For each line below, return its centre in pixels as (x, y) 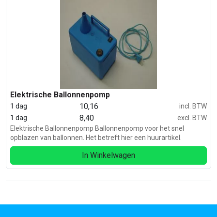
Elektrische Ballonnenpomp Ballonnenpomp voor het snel (97, 128)
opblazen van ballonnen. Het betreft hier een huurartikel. (96, 137)
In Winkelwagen (108, 155)
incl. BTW (193, 106)
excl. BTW (192, 118)
